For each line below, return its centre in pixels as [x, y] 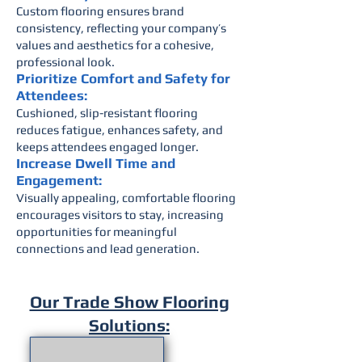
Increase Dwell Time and [96, 163]
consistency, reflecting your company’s [121, 28]
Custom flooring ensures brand [100, 11]
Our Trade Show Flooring [129, 302]
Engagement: [59, 180]
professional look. [65, 62]
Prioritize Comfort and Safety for [123, 78]
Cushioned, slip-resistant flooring [107, 113]
